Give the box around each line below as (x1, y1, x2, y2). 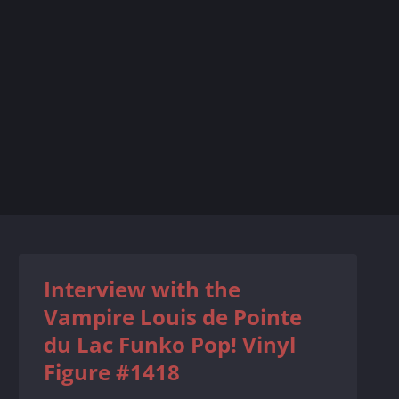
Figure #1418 (44, 357, 181, 387)
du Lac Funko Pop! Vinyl (44, 330, 297, 359)
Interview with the (44, 274, 241, 304)
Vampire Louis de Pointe (44, 302, 303, 331)
